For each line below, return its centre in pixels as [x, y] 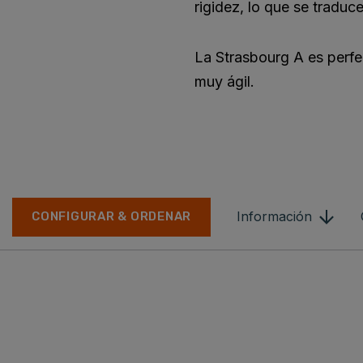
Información [275, 217]
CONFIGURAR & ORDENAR [112, 217]
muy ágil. [224, 81]
